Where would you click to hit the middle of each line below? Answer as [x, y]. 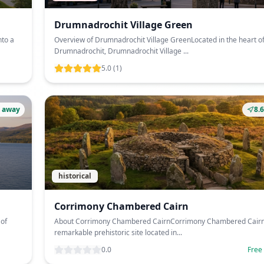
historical [75, 176]
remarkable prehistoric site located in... [118, 232]
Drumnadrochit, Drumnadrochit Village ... [121, 51]
